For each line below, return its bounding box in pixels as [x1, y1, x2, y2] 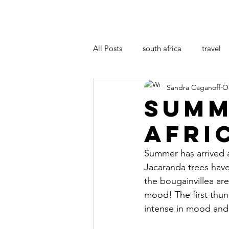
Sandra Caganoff [167, 82, 220, 92]
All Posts [93, 43, 122, 53]
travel [202, 43, 221, 53]
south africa [143, 43, 181, 53]
